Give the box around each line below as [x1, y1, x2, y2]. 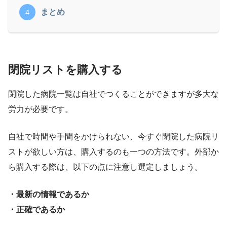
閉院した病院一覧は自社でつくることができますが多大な [8, 89, 219, 98]
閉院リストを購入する [8, 63, 123, 77]
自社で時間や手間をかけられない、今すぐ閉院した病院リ [8, 132, 219, 141]
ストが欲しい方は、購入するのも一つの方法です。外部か [8, 147, 219, 156]
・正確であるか [8, 205, 65, 214]
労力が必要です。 [8, 104, 73, 113]
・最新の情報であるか [8, 190, 89, 199]
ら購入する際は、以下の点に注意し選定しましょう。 [8, 162, 203, 171]
